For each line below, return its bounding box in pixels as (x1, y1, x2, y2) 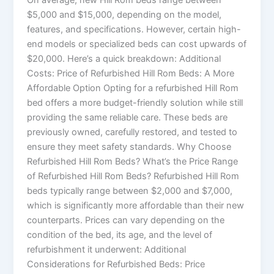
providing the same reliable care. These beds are (27, 111, 228, 123)
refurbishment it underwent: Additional (27, 243, 187, 255)
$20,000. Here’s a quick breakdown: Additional (27, 53, 221, 64)
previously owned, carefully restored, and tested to (27, 126, 238, 138)
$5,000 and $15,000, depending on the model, (27, 9, 222, 20)
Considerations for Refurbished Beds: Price (27, 258, 206, 270)
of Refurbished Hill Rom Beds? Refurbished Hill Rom (27, 170, 240, 182)
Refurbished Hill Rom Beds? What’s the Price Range (27, 155, 239, 167)
